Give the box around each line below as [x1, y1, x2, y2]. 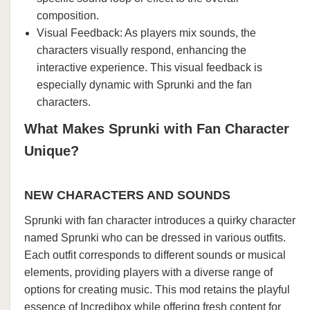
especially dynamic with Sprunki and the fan [37, 79, 252, 91]
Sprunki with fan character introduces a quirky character [24, 215, 295, 226]
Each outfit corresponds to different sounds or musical [24, 249, 286, 261]
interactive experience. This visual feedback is [37, 62, 262, 73]
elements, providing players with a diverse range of [24, 266, 273, 278]
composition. [37, 10, 99, 21]
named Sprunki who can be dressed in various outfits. [24, 232, 286, 244]
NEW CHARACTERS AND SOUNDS [24, 188, 230, 202]
